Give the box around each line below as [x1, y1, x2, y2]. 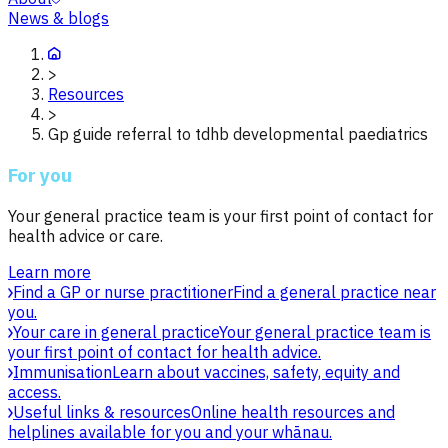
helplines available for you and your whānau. [8, 421, 332, 442]
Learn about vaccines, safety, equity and [112, 361, 400, 382]
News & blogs [8, 8, 109, 29]
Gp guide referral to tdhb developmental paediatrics [48, 124, 428, 145]
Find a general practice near [233, 281, 436, 302]
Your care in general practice [13, 321, 219, 342]
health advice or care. [8, 225, 163, 246]
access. [8, 381, 61, 402]
